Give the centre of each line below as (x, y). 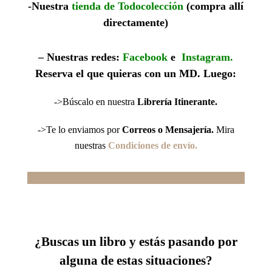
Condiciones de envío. (152, 145)
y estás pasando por (183, 242)
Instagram (206, 57)
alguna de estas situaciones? (136, 260)
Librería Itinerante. (178, 102)
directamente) (136, 22)
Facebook (145, 57)
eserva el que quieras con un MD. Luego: (140, 73)
